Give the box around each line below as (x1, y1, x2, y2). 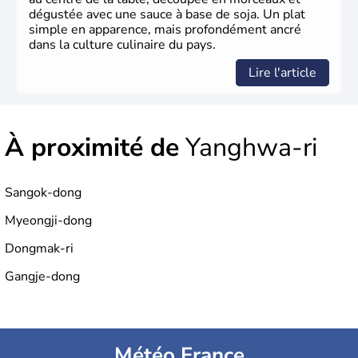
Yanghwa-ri (179, 130, 317, 165)
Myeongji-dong (5, 212, 92, 230)
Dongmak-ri (5, 240, 74, 258)
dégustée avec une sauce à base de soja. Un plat (29, 6, 305, 24)
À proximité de (5, 130, 179, 165)
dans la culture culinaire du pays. (29, 36, 216, 54)
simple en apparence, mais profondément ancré (29, 21, 301, 39)
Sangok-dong (5, 184, 82, 202)
